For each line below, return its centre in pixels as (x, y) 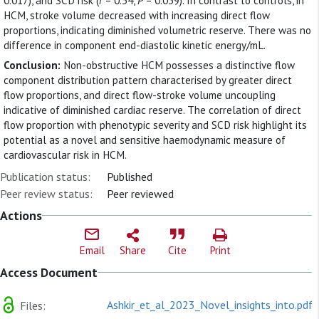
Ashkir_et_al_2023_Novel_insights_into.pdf (210, 304)
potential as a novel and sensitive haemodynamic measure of (145, 140)
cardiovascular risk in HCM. (65, 155)
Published (130, 176)
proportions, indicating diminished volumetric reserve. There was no (157, 30)
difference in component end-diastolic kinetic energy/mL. (135, 45)
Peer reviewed (140, 193)
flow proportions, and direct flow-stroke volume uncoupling (140, 95)
